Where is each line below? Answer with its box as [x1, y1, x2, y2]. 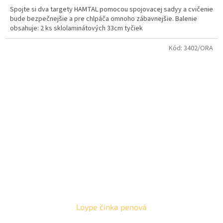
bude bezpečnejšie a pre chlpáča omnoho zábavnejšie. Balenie [10, 14, 197, 24]
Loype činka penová [76, 202, 147, 212]
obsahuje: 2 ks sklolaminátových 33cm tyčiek [10, 23, 143, 34]
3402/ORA [184, 43, 213, 54]
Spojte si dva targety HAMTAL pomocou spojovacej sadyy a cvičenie [10, 4, 213, 15]
